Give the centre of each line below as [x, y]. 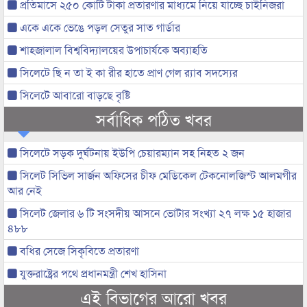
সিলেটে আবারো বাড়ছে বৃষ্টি [74, 95]
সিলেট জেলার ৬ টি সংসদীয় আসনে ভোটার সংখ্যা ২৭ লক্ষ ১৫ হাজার [154, 212]
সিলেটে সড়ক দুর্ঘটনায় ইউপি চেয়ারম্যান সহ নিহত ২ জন [131, 152]
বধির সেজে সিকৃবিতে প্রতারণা [78, 250]
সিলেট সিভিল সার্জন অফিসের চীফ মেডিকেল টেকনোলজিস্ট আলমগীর [157, 175]
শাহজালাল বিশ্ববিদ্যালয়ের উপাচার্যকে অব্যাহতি [112, 49]
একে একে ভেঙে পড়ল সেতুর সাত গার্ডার [99, 27]
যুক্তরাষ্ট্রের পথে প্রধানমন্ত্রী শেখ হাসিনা [92, 273]
